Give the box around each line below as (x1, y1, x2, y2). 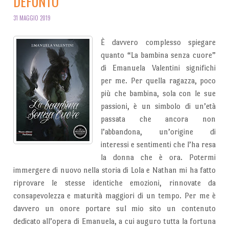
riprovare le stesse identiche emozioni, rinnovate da (13, 178, 216, 187)
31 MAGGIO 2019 (13, 14, 51, 22)
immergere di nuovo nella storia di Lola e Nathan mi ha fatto (13, 165, 216, 174)
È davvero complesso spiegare (100, 37, 216, 47)
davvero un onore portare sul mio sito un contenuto (13, 203, 216, 213)
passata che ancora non (100, 114, 216, 123)
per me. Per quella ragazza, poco (100, 76, 216, 85)
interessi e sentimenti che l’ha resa (100, 140, 216, 149)
